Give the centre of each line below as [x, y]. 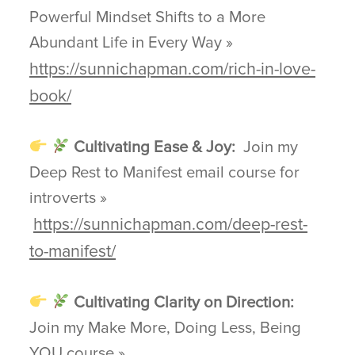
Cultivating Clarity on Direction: [184, 303]
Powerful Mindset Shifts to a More [148, 17]
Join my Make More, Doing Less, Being [166, 328]
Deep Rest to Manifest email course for [165, 173]
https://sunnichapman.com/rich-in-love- [173, 69]
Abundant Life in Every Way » [132, 43]
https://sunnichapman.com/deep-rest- [171, 225]
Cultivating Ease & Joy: [155, 147]
